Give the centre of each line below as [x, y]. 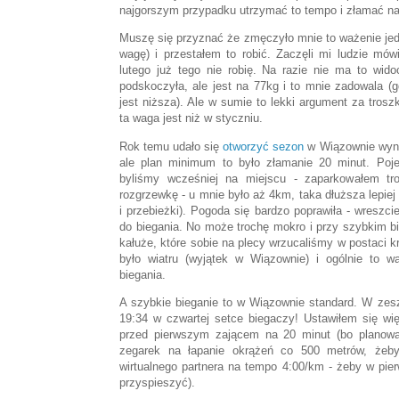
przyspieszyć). [157, 382]
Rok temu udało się [171, 146]
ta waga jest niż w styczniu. [191, 118]
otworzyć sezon [264, 146]
